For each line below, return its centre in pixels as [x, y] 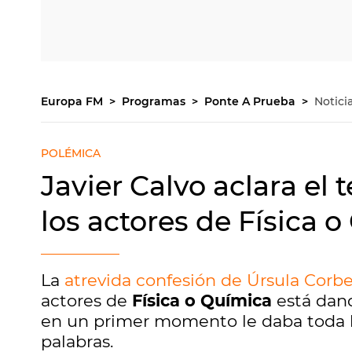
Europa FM [73, 101]
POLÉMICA [71, 153]
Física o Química [202, 301]
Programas [155, 101]
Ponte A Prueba [251, 101]
